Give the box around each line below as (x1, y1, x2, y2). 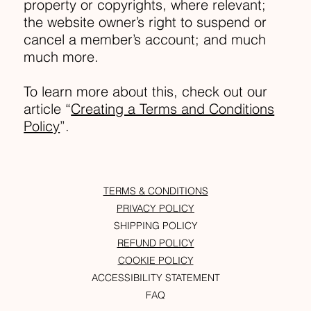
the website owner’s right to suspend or (24, 13, 267, 31)
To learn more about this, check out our (24, 83, 268, 101)
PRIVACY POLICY (117, 202, 194, 215)
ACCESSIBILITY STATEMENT (91, 271, 220, 285)
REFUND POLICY (117, 237, 194, 250)
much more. (24, 48, 103, 66)
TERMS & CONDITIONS (103, 185, 208, 198)
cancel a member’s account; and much (24, 31, 267, 49)
